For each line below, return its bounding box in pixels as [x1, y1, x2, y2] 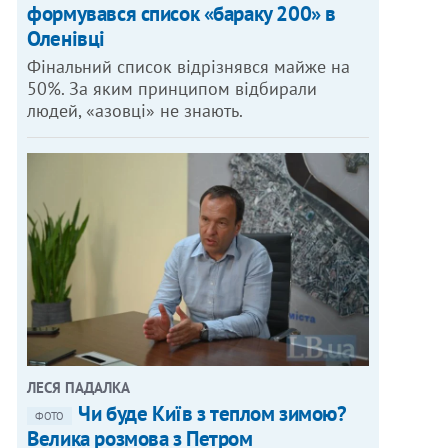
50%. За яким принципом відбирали [27, 76, 318, 100]
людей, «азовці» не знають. [27, 98, 244, 122]
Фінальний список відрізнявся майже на [27, 54, 351, 78]
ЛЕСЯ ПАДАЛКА [27, 378, 131, 398]
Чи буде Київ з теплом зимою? [78, 400, 347, 428]
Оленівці [27, 24, 105, 52]
